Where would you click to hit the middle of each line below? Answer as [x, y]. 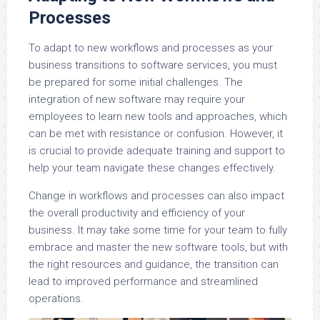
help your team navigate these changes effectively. [152, 167]
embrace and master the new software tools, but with [158, 247]
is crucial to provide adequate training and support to [157, 150]
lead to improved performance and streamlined [143, 281]
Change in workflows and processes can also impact [156, 195]
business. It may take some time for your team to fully [158, 230]
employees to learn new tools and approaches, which [158, 116]
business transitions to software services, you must [153, 65]
